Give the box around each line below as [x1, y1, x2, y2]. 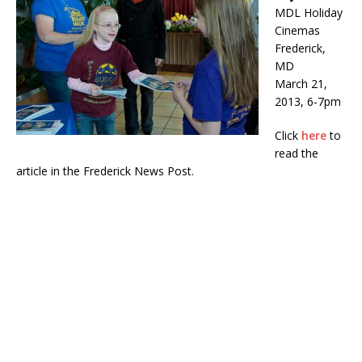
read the [275, 145, 318, 162]
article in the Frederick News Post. [16, 163, 194, 179]
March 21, [275, 76, 327, 92]
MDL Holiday [275, 5, 343, 21]
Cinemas [275, 23, 320, 39]
